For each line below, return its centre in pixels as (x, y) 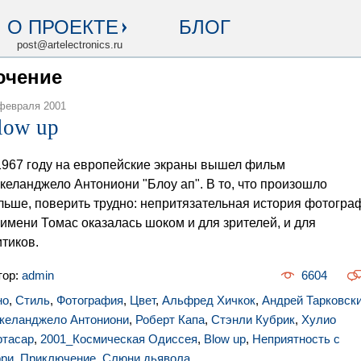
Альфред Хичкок (209, 300)
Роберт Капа (170, 320)
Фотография (90, 300)
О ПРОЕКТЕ (63, 27)
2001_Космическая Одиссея (119, 339)
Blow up (225, 339)
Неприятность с (296, 339)
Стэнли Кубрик (253, 320)
